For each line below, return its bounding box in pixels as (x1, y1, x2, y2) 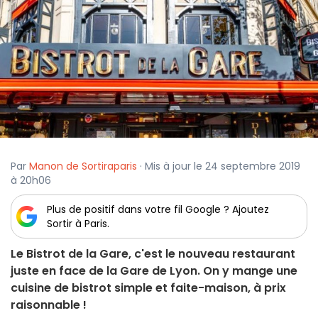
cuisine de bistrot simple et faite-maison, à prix (11, 280, 286, 297)
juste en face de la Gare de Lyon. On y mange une (11, 263, 297, 280)
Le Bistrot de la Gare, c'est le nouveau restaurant (11, 246, 295, 263)
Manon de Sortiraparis (29, 159, 137, 174)
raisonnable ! (11, 297, 87, 314)
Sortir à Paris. (47, 216, 109, 231)
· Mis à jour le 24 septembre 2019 (137, 159, 300, 174)
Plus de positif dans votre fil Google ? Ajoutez (47, 202, 269, 217)
